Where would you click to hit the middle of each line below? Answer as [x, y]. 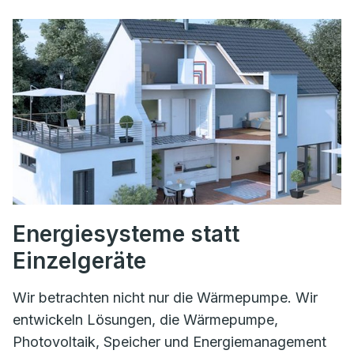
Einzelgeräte [79, 260]
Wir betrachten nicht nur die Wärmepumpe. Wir [165, 297]
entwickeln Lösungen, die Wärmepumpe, [145, 319]
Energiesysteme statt [126, 233]
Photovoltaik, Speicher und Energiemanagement [169, 341]
